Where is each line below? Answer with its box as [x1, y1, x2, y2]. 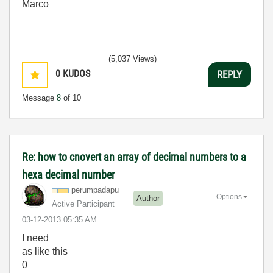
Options [216, 192, 242, 201]
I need [22, 233, 49, 243]
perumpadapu [71, 185, 119, 194]
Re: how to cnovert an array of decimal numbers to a [22, 151, 246, 163]
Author [136, 193, 160, 203]
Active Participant [52, 199, 115, 208]
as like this [22, 246, 68, 257]
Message [22, 93, 57, 102]
